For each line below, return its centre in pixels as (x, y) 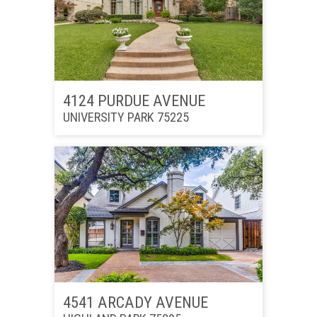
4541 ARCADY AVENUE (135, 302)
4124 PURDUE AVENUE (134, 101)
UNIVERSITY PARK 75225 (126, 117)
